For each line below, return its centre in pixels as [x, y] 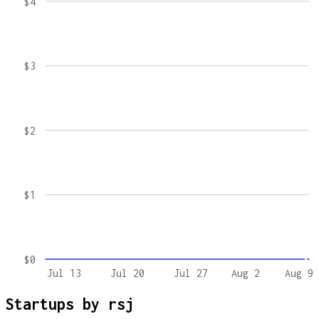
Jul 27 [191, 273]
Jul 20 [127, 273]
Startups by [57, 304]
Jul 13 [64, 273]
